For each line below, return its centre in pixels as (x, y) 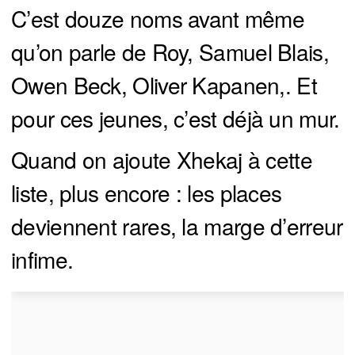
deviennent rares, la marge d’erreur (177, 226)
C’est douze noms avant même (158, 19)
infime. (42, 260)
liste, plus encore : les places (147, 193)
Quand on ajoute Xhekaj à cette (162, 160)
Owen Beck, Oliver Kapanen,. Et (164, 85)
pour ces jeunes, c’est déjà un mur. (176, 118)
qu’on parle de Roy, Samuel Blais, (170, 52)
